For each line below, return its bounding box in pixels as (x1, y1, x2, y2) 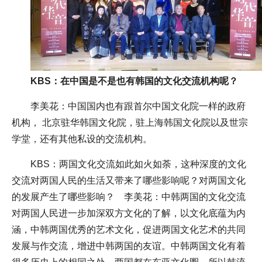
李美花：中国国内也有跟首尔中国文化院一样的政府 (30, 101, 246, 111)
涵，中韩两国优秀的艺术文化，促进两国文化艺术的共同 (12, 224, 246, 235)
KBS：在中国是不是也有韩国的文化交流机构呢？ (30, 75, 238, 86)
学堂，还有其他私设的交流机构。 (12, 133, 152, 144)
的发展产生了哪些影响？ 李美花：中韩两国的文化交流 (12, 191, 246, 202)
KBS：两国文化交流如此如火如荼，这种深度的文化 (30, 158, 246, 169)
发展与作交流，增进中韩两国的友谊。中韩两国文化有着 (12, 240, 246, 251)
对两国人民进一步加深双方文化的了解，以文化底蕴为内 (12, 208, 246, 218)
